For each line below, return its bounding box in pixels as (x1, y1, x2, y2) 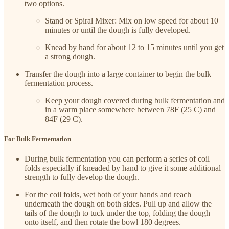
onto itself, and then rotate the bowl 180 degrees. (25, 218, 181, 227)
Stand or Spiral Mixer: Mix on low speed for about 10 (45, 16, 218, 25)
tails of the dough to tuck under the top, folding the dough (25, 209, 210, 218)
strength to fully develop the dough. (25, 173, 139, 182)
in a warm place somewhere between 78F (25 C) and (45, 105, 216, 114)
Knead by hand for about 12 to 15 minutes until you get (45, 42, 224, 52)
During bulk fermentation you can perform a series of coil (25, 154, 210, 164)
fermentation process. (25, 78, 93, 87)
